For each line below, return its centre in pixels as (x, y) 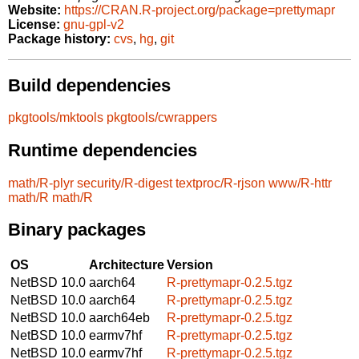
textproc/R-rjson (220, 183)
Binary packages (77, 230)
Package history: (59, 39)
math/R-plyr (41, 183)
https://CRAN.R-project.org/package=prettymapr (200, 10)
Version (190, 264)
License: (34, 25)
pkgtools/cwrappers (162, 118)
